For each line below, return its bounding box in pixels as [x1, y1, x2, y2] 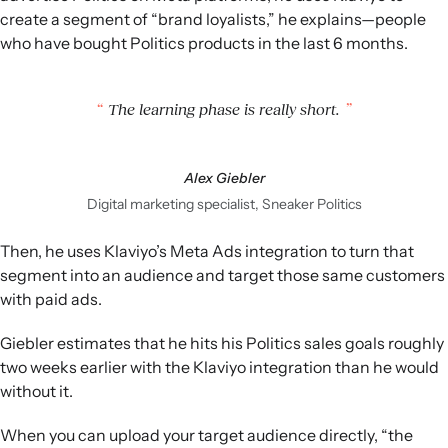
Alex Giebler [183, 169, 265, 188]
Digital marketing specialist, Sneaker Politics [86, 195, 362, 214]
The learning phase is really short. [104, 100, 344, 119]
